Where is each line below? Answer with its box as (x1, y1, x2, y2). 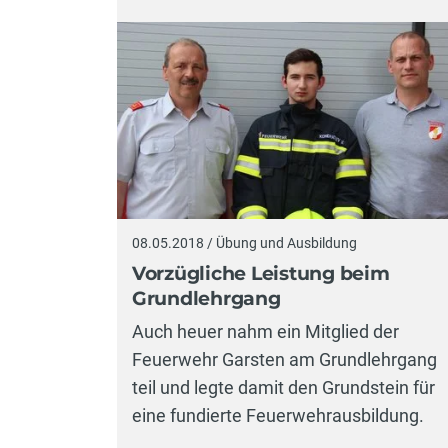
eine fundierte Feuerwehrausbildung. (132, 405, 424, 427)
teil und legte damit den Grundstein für (132, 377, 435, 399)
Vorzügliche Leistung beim (132, 261, 390, 285)
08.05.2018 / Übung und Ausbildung (132, 235, 357, 252)
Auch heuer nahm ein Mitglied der (132, 321, 399, 343)
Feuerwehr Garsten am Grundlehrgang (132, 349, 437, 371)
